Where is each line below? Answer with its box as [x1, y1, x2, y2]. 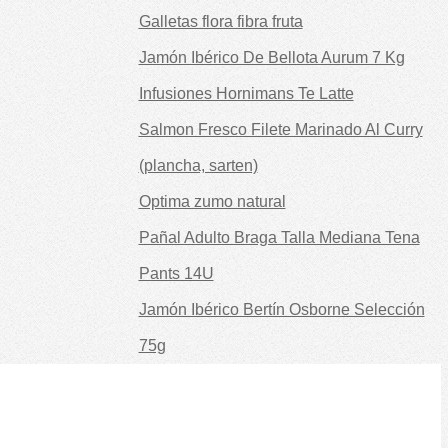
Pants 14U [138, 264, 214, 282]
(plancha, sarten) [138, 156, 258, 174]
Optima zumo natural [138, 192, 286, 210]
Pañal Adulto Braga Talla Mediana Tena [138, 228, 420, 246]
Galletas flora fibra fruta [138, 12, 303, 30]
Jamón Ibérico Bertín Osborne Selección [138, 300, 425, 318]
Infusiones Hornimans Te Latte [138, 84, 354, 102]
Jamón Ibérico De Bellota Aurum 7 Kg [138, 48, 405, 66]
